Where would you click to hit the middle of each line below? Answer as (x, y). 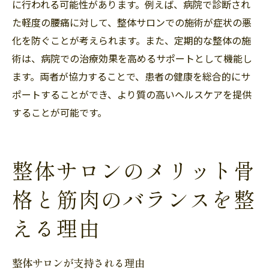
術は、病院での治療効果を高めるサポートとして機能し (132, 58)
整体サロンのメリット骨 (134, 171)
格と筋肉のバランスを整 (134, 200)
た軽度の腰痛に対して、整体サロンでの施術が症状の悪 (132, 22)
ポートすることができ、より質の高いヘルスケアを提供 (132, 94)
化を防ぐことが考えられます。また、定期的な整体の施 (131, 40)
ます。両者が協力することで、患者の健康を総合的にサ (131, 76)
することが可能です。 (59, 112)
